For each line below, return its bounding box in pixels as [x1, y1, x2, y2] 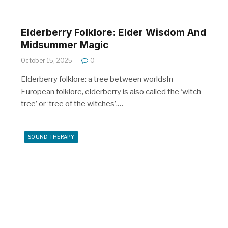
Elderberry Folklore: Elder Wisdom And [21, 26, 206, 38]
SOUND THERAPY [28, 133, 74, 140]
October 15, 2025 [21, 56, 72, 64]
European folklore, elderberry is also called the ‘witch [21, 87, 201, 96]
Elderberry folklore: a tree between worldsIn [21, 74, 173, 84]
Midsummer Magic [21, 39, 108, 51]
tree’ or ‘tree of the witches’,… [21, 99, 123, 108]
